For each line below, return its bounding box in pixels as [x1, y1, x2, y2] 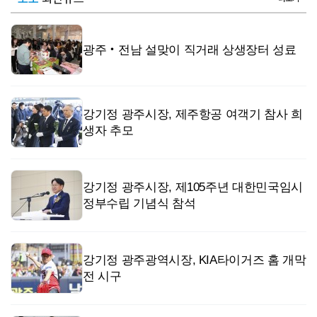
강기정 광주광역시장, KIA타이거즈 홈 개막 [83, 253, 306, 267]
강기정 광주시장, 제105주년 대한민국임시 [83, 180, 303, 195]
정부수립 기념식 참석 [83, 197, 196, 211]
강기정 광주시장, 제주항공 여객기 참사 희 [83, 108, 303, 122]
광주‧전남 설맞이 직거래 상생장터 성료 [83, 42, 296, 57]
